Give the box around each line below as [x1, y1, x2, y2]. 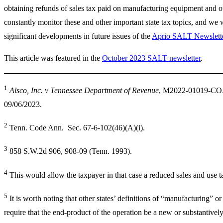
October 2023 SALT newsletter [102, 53, 201, 62]
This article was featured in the [4, 53, 102, 62]
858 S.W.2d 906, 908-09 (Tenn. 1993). [7, 147, 132, 156]
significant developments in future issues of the [4, 31, 152, 40]
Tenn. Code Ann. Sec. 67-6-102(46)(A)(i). [7, 123, 145, 132]
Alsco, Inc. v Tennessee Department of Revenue [9, 86, 159, 95]
